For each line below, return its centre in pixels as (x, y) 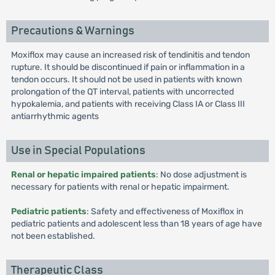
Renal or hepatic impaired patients (83, 175)
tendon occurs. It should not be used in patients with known (126, 79)
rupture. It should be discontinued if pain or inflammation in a (128, 67)
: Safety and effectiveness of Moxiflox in (165, 211)
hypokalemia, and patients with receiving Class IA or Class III (128, 104)
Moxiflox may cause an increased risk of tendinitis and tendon (130, 55)
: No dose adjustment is (201, 175)
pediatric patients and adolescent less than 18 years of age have (136, 224)
